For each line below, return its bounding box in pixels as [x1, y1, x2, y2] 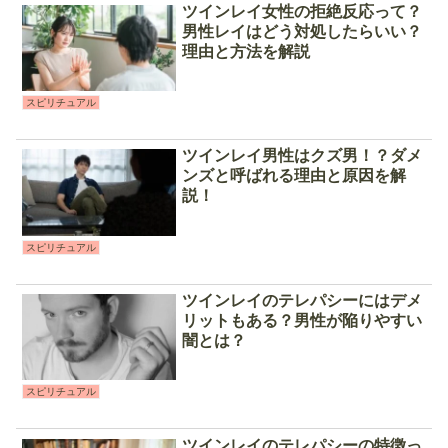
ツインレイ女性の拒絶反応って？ [182, 2, 423, 20]
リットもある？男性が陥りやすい [182, 311, 423, 329]
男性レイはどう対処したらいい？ [182, 22, 423, 40]
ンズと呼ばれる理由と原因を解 [182, 167, 407, 185]
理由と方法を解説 [182, 42, 311, 60]
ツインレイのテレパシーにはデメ [182, 291, 423, 309]
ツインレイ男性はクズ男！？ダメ [182, 147, 423, 165]
